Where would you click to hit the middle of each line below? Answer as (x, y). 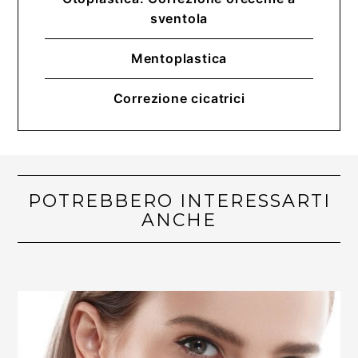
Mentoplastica (179, 59)
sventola (179, 19)
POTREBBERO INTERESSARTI (179, 201)
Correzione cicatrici (179, 99)
